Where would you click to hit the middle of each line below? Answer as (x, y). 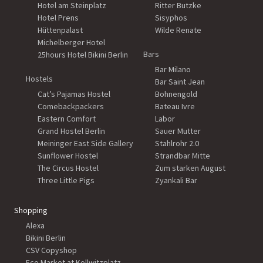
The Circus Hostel (68, 168)
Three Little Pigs (66, 180)
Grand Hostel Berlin (71, 131)
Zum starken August (190, 168)
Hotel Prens (58, 18)
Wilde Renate (178, 30)
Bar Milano (173, 69)
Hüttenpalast (60, 30)
